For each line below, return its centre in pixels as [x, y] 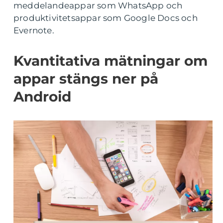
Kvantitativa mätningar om [111, 61]
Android [42, 97]
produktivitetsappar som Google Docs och [106, 18]
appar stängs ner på [86, 79]
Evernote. [34, 30]
